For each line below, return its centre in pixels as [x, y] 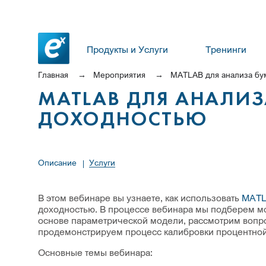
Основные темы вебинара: [95, 252]
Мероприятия [119, 75]
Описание [57, 162]
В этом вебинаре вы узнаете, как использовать [140, 198]
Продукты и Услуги [127, 49]
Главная [53, 75]
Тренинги [226, 49]
